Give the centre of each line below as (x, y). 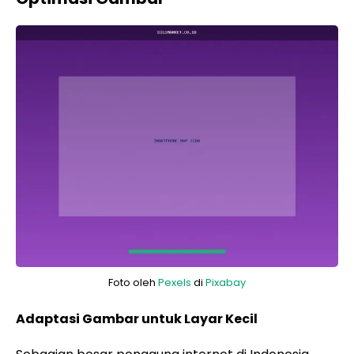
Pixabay (226, 282)
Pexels (175, 282)
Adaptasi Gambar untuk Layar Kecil (137, 319)
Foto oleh (133, 282)
